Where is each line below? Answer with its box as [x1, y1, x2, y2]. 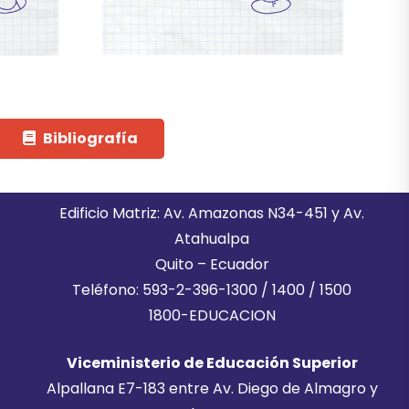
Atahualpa [174, 228, 250, 249]
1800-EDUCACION [148, 305, 276, 326]
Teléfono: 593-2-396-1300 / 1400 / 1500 [72, 279, 352, 300]
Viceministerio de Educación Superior [66, 352, 358, 373]
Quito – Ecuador [154, 254, 269, 275]
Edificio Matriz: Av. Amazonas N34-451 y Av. [59, 203, 365, 224]
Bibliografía [43, 128, 138, 150]
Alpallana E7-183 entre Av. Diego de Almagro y [46, 378, 378, 399]
